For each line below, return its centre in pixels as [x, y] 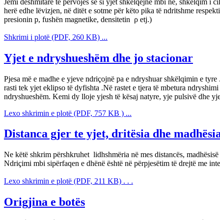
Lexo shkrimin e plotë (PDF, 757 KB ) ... [68, 113]
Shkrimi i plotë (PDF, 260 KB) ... [56, 37]
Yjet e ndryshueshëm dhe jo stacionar [98, 58]
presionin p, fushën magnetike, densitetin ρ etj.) [78, 19]
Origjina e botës [44, 202]
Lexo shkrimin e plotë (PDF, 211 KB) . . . [69, 181]
